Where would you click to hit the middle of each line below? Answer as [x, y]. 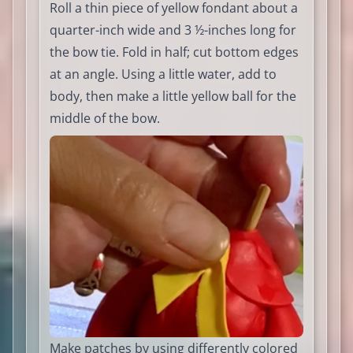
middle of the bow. [105, 119]
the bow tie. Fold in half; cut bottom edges [174, 52]
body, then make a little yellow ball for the [173, 97]
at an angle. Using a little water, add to [163, 74]
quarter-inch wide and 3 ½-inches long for [173, 30]
